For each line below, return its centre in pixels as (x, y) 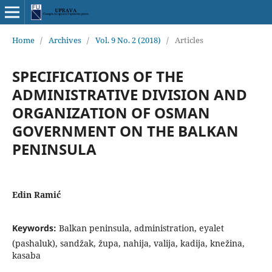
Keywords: (35, 228)
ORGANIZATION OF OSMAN (111, 112)
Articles (189, 40)
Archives (65, 40)
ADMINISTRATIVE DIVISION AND (129, 94)
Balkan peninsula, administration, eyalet (141, 228)
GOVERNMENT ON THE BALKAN (125, 131)
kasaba (26, 255)
